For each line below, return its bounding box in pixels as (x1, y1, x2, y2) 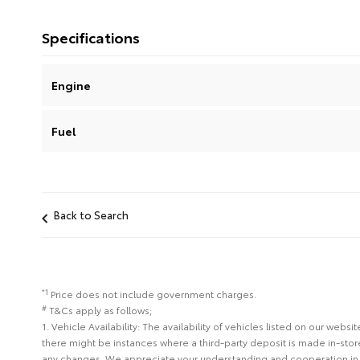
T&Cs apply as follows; (49, 303, 152, 317)
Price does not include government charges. (51, 287, 256, 301)
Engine (51, 77, 91, 94)
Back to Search (54, 207, 129, 223)
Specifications (42, 27, 140, 48)
